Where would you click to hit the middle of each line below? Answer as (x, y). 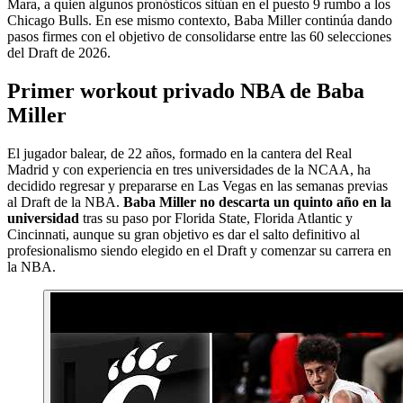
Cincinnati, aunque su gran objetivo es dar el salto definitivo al (184, 234)
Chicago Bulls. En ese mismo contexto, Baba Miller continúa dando (200, 20)
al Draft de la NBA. (65, 201)
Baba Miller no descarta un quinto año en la (257, 201)
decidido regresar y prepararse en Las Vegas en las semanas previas (197, 185)
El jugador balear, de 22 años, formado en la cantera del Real (179, 153)
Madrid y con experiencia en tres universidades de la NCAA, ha (189, 169)
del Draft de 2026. (59, 52)
